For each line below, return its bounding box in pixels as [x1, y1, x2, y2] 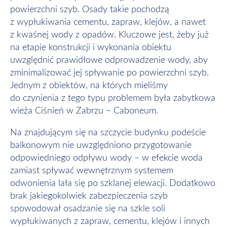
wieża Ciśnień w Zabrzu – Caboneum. [10, 106, 158, 116]
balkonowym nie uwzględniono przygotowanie [10, 141, 192, 150]
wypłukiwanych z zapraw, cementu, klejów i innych [10, 217, 210, 226]
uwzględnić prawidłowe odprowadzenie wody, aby [10, 56, 208, 65]
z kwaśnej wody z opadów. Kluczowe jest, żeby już [10, 30, 209, 40]
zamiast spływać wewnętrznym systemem [10, 166, 173, 175]
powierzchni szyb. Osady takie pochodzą [10, 5, 169, 14]
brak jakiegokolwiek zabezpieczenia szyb [10, 192, 168, 201]
